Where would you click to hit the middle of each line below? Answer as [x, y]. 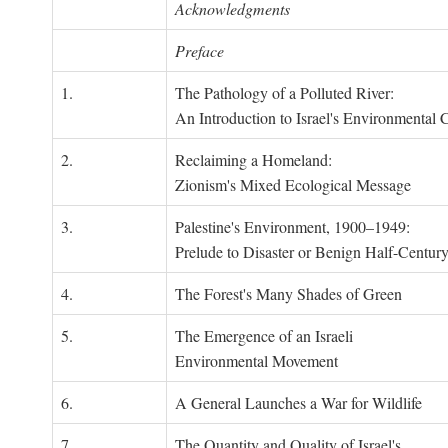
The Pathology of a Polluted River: [284, 92]
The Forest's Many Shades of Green [288, 293]
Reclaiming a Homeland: [253, 159]
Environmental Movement [256, 360]
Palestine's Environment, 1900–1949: [292, 226]
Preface [199, 50]
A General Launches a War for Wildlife [298, 402]
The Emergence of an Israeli [264, 335]
